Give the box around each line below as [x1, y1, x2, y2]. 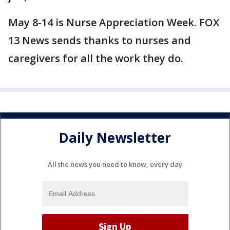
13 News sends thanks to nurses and [8, 33, 191, 47]
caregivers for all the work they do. [8, 51, 186, 65]
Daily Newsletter [59, 128, 171, 147]
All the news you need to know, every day [48, 159, 182, 169]
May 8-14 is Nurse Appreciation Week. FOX [8, 15, 219, 29]
